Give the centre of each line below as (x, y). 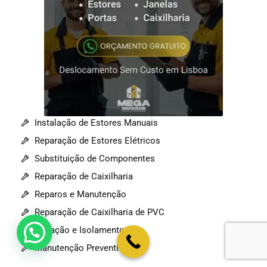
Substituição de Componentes (94, 158)
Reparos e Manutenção (80, 194)
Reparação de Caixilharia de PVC (99, 212)
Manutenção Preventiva (81, 248)
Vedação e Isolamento (79, 230)
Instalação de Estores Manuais (96, 122)
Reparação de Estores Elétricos (97, 140)
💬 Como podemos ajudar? (131, 232)
